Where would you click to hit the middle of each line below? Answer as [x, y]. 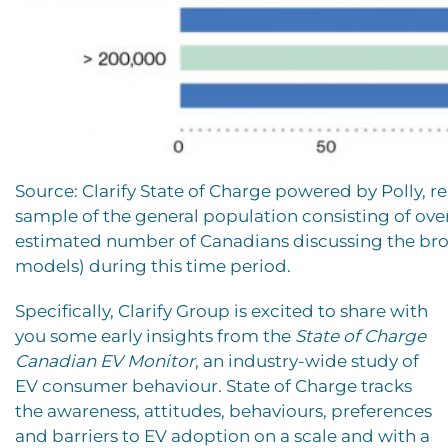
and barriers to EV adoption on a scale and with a [222, 435]
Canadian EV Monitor [105, 360]
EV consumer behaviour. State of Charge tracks [213, 385]
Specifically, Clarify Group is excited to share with [221, 310]
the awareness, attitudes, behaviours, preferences [223, 410]
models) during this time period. [153, 265]
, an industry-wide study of [307, 360]
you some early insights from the [155, 335]
